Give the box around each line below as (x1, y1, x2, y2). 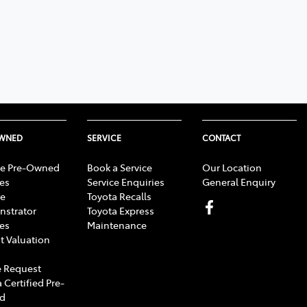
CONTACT (202, 132, 241, 143)
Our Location (202, 160, 262, 174)
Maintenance (87, 217, 147, 232)
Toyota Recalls (87, 188, 151, 203)
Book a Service (87, 160, 152, 174)
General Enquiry (202, 174, 275, 188)
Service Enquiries (87, 174, 164, 188)
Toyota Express (87, 203, 154, 217)
